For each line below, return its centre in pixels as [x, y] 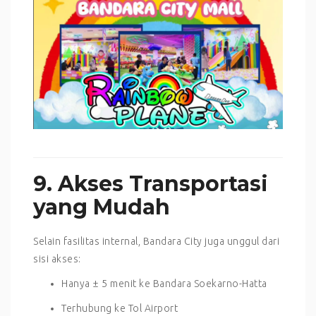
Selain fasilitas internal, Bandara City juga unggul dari [156, 242]
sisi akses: [57, 259]
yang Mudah [102, 207]
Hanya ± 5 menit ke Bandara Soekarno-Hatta [164, 284]
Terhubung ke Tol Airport [120, 309]
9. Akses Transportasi [151, 184]
